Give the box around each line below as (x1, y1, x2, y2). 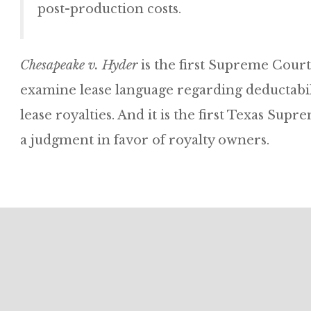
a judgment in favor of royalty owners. (20, 133, 269, 148)
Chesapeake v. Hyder (20, 58, 137, 73)
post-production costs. (37, 1, 181, 17)
